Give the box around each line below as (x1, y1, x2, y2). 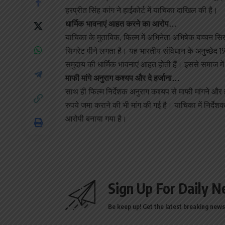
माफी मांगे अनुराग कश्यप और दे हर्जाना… (65, 73, 180, 83)
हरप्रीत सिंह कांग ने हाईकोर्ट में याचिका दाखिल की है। (65, 5, 218, 16)
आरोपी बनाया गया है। (65, 114, 127, 124)
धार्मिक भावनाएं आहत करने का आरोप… (65, 19, 177, 29)
